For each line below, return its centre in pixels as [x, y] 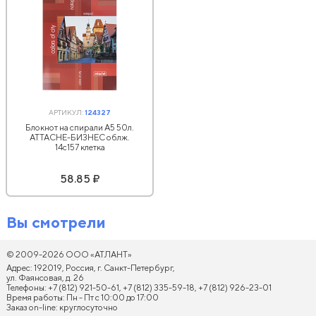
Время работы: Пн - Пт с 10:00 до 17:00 [83, 297]
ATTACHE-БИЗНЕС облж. [80, 137]
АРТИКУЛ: [67, 112]
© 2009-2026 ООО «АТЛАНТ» [69, 254]
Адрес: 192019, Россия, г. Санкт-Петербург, [91, 268]
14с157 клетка [80, 147]
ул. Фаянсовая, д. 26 [45, 278]
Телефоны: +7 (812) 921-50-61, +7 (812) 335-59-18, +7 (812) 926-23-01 [139, 287]
